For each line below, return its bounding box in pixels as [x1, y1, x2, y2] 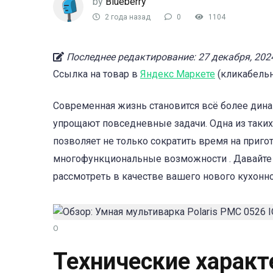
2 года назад [103, 13, 151, 22]
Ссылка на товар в [53, 68, 140, 80]
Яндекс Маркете [140, 68, 215, 80]
